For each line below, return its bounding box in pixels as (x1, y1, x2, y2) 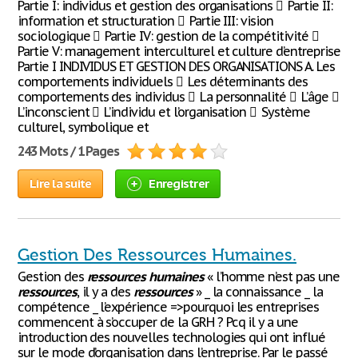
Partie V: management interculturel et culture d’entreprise (18, 43, 340, 59)
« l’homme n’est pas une (203, 268, 340, 284)
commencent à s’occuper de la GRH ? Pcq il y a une (18, 314, 299, 330)
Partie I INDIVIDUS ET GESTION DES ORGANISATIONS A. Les (18, 58, 335, 74)
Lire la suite (30, 176, 92, 191)
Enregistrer (149, 176, 209, 191)
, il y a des (76, 284, 134, 300)
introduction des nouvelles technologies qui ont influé (18, 329, 325, 345)
